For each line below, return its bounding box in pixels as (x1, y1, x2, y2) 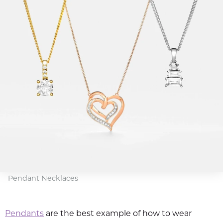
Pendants (5, 210, 44, 218)
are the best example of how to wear (46, 210, 192, 218)
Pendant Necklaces (8, 175, 78, 183)
